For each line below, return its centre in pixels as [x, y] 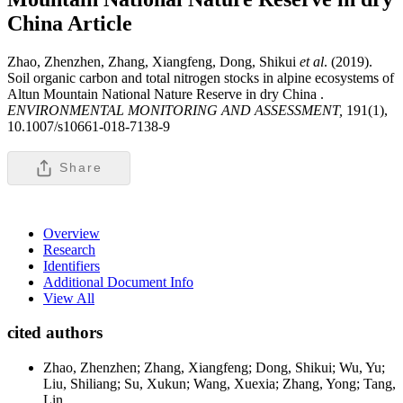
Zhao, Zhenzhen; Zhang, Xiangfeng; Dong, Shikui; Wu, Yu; [214, 368]
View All [69, 298]
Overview [72, 233]
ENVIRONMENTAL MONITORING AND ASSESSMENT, [177, 110]
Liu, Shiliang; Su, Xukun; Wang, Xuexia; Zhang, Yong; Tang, [219, 384]
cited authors [55, 333]
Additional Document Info [118, 282]
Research [69, 249]
